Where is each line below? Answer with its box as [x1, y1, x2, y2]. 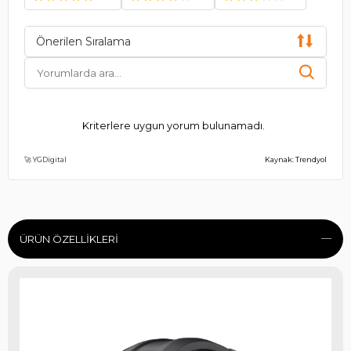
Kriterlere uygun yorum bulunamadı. [82, 119, 265, 132]
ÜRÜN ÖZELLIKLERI [20, 232, 118, 245]
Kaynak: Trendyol [265, 154, 327, 164]
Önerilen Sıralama [36, 34, 131, 49]
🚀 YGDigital [24, 154, 67, 164]
